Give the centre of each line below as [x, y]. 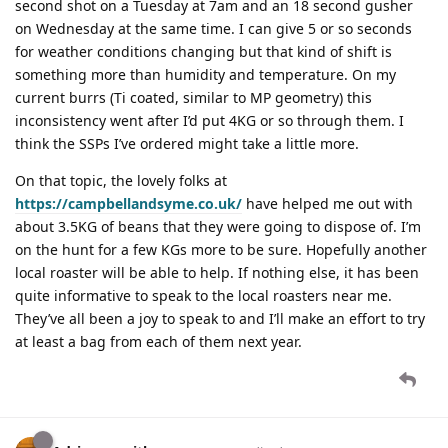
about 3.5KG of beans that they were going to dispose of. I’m [218, 226]
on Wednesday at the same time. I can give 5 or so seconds [213, 28]
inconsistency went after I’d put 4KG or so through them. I [209, 120]
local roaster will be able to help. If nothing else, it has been [217, 272]
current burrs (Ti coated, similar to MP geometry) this [193, 97]
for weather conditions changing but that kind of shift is [203, 51]
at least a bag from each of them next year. [158, 341]
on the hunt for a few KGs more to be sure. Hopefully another [221, 249]
